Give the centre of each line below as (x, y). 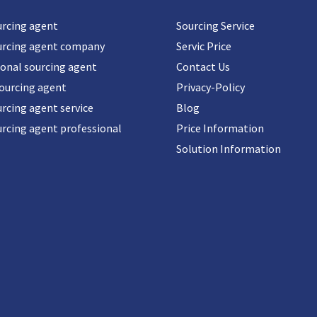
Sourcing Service (215, 26)
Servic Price (204, 46)
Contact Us (203, 67)
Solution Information (229, 149)
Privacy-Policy (211, 87)
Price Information (220, 128)
